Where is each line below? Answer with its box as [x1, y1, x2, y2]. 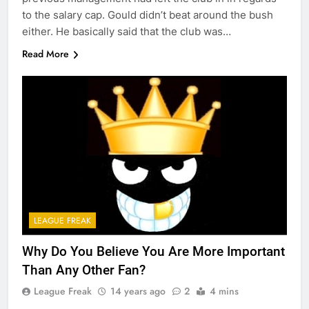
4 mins [210, 283, 239, 298]
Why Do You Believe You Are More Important [22, 243, 285, 259]
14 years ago [110, 283, 166, 298]
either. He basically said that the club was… [22, 25, 231, 39]
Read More [22, 47, 69, 61]
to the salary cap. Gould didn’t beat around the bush [22, 8, 273, 22]
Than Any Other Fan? [22, 261, 146, 278]
